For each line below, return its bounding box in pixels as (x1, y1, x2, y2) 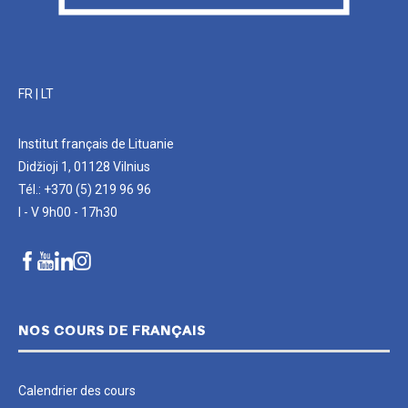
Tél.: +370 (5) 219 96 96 (18, 182, 151, 198)
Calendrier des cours (18, 383, 136, 399)
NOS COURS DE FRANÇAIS (18, 325, 206, 340)
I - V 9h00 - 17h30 (18, 205, 117, 220)
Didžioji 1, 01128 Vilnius (18, 159, 150, 175)
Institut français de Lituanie (18, 137, 174, 152)
